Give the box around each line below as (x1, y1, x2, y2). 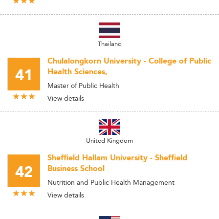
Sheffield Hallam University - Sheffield (47, 152, 187, 164)
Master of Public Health (47, 80, 119, 91)
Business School (47, 163, 105, 175)
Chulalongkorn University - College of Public (47, 55, 211, 67)
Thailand (97, 39, 122, 48)
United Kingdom (86, 135, 133, 145)
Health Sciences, (47, 66, 108, 78)
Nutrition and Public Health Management (47, 177, 175, 188)
